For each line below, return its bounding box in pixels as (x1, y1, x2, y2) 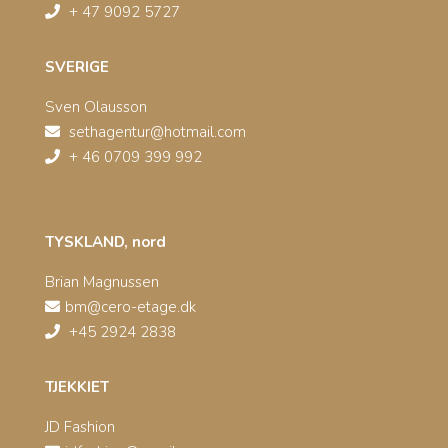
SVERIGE (44, 56, 109, 77)
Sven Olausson (44, 96, 147, 117)
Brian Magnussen (44, 271, 159, 292)
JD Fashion (44, 416, 115, 437)
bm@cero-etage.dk (64, 296, 196, 317)
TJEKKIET (44, 376, 109, 397)
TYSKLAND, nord (44, 231, 166, 252)
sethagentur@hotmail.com (68, 121, 246, 142)
